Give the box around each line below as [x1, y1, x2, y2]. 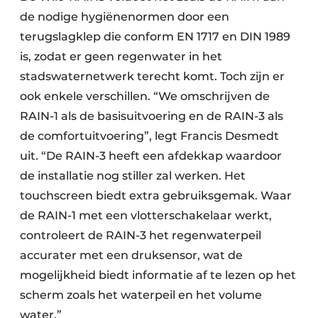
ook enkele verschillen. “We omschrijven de [20, 89, 270, 104]
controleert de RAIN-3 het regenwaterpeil [20, 229, 261, 243]
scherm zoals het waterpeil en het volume [20, 288, 262, 302]
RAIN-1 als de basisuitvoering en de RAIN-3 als [20, 109, 283, 124]
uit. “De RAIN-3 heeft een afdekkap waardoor [20, 149, 282, 163]
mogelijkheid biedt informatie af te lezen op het [20, 268, 296, 283]
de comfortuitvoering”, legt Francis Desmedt [20, 129, 279, 143]
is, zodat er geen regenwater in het [20, 50, 222, 64]
